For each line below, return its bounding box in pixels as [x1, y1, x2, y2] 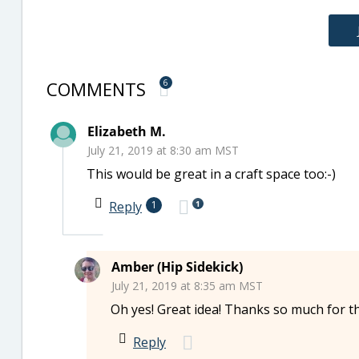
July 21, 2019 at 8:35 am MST [111, 278, 263, 293]
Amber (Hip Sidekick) [111, 258, 243, 276]
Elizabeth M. [87, 123, 166, 140]
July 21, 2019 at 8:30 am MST [87, 143, 239, 158]
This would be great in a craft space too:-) [87, 165, 336, 183]
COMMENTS [46, 77, 151, 101]
